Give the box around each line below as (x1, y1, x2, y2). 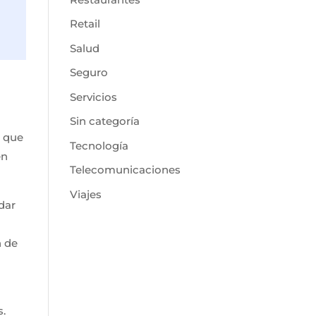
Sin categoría (69, 114, 140, 128)
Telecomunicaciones (69, 163, 181, 177)
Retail (69, 17, 100, 31)
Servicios (69, 90, 117, 104)
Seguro (69, 66, 108, 80)
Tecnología (69, 138, 128, 152)
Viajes (69, 187, 102, 201)
